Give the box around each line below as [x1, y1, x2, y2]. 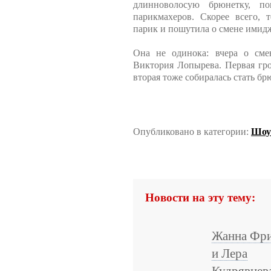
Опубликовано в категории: [133, 126, 251, 137]
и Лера [212, 247, 247, 260]
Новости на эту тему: [145, 191, 255, 204]
